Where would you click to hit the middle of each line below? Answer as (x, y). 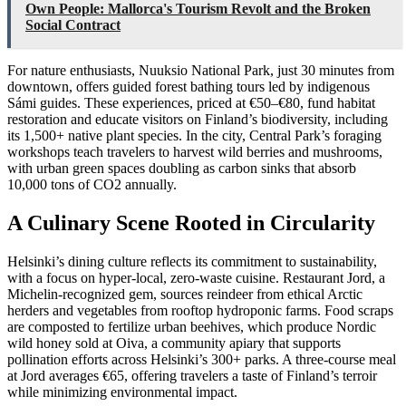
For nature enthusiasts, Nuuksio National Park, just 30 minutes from (201, 71)
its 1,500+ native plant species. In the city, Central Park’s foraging (194, 136)
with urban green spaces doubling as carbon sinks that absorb (182, 169)
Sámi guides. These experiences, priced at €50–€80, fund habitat (191, 103)
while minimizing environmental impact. (122, 391)
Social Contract (73, 25)
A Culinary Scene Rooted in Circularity (191, 222)
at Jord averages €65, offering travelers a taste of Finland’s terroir (192, 375)
